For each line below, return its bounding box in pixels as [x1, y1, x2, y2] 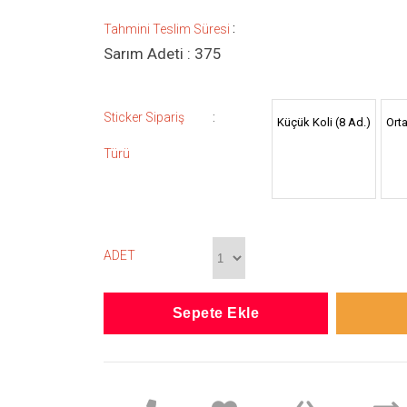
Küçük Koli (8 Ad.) [277, 115, 371, 129]
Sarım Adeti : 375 [104, 45, 222, 63]
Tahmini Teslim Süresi [104, 22, 230, 36]
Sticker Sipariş [104, 110, 184, 124]
